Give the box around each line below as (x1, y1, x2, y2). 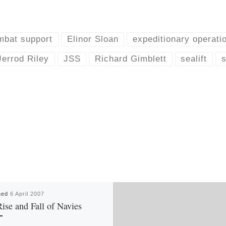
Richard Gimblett (94, 54, 166, 64)
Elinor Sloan (67, 34, 119, 44)
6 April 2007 (10, 190, 44, 197)
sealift (181, 54, 207, 64)
